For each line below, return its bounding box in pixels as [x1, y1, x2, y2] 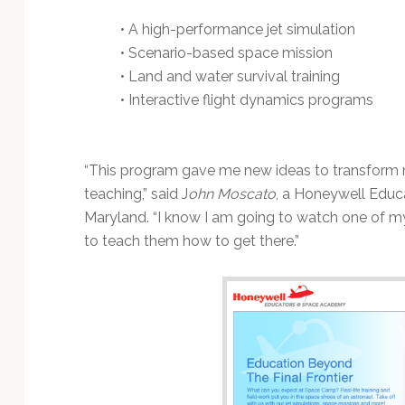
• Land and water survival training [119, 67, 340, 85]
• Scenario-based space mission [119, 43, 333, 61]
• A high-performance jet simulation [119, 20, 355, 38]
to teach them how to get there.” [83, 231, 299, 250]
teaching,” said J [83, 184, 188, 202]
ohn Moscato [187, 184, 276, 202]
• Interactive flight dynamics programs [119, 90, 373, 108]
